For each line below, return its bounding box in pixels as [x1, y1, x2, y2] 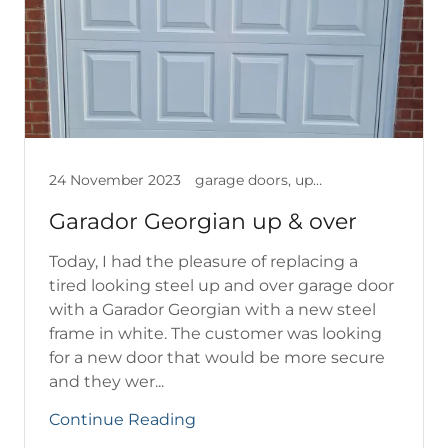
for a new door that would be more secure [49, 347, 385, 367]
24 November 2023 [49, 170, 181, 189]
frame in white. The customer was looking [49, 323, 382, 343]
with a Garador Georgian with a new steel [49, 299, 376, 319]
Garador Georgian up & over [49, 207, 357, 235]
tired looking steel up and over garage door [49, 275, 394, 295]
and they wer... [49, 371, 164, 391]
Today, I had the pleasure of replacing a [49, 251, 358, 271]
